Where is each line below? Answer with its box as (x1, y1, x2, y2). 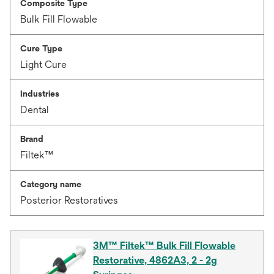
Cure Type (20, 43, 62, 53)
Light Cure (20, 59, 67, 70)
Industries (20, 89, 59, 98)
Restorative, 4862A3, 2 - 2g (93, 254, 218, 266)
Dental (20, 104, 49, 116)
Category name (20, 179, 81, 189)
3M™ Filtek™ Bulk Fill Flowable (93, 240, 236, 251)
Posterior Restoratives (20, 194, 118, 206)
